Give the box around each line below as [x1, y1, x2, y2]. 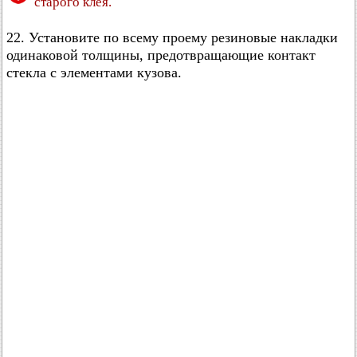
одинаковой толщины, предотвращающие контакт [6, 47, 316, 63]
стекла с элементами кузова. [6, 65, 182, 80]
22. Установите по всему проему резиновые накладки [6, 29, 338, 45]
